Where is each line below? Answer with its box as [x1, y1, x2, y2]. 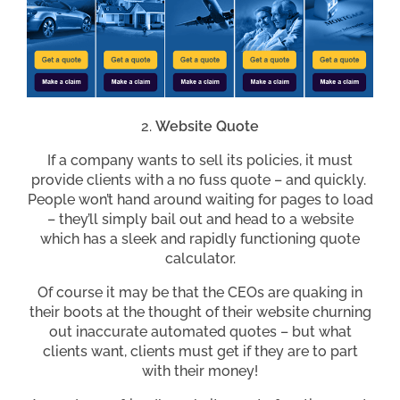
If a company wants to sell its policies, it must [47, 151, 353, 169]
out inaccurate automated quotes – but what [48, 322, 352, 340]
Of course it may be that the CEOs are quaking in [37, 283, 362, 301]
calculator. [164, 249, 236, 267]
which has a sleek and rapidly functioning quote [40, 229, 360, 247]
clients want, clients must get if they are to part [42, 342, 358, 360]
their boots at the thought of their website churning [29, 303, 371, 321]
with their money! [142, 362, 258, 379]
